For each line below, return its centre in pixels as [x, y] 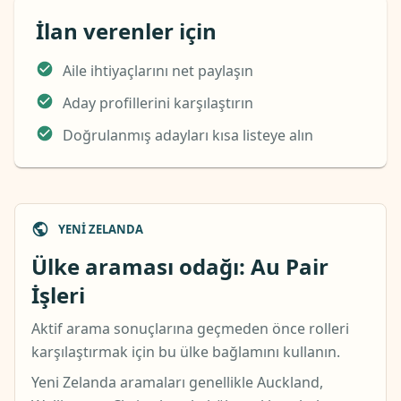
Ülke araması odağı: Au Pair [180, 266]
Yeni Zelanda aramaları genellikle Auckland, [177, 382]
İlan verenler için [126, 31]
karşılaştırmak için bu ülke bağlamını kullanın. [186, 352]
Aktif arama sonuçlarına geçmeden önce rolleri [190, 328]
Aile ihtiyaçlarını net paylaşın [158, 71]
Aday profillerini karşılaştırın [158, 103]
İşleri [58, 295]
